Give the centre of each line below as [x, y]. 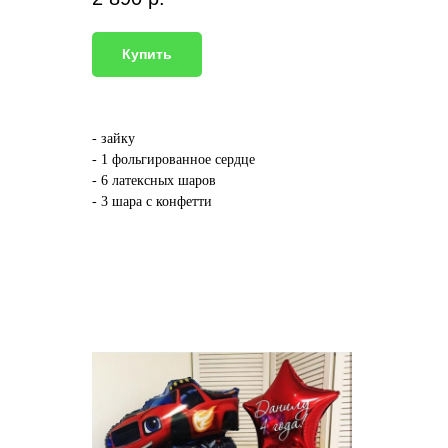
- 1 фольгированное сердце [173, 160]
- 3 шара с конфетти [152, 202]
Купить [147, 54]
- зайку [113, 139]
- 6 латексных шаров [154, 181]
